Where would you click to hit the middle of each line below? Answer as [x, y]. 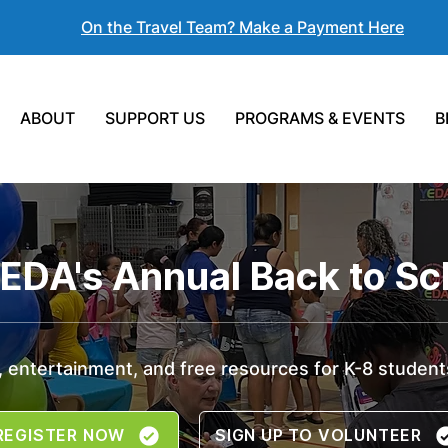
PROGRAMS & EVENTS [320, 118]
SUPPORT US [155, 118]
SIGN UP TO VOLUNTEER [318, 436]
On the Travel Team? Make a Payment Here [242, 27]
